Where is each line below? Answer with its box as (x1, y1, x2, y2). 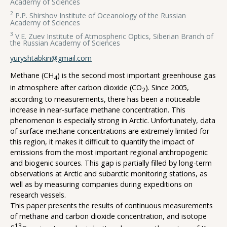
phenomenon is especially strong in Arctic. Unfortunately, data (10, 116, 215, 126)
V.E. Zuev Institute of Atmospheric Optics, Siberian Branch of (13, 31, 213, 41)
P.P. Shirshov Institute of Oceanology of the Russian (13, 10, 186, 20)
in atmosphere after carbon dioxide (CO (10, 82, 142, 92)
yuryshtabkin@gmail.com (10, 53, 92, 63)
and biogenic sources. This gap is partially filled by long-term (10, 158, 212, 168)
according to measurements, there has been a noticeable (10, 94, 200, 104)
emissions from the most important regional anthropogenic (10, 147, 208, 158)
